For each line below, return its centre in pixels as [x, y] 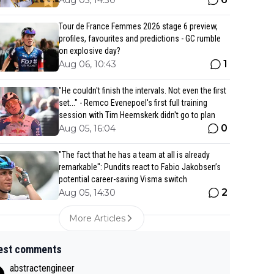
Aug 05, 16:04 [87, 128]
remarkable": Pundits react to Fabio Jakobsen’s [140, 167]
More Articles [97, 218]
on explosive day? [90, 51]
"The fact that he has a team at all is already [134, 155]
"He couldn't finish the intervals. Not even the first [143, 91]
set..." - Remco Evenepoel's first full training [133, 103]
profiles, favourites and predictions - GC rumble [140, 39]
